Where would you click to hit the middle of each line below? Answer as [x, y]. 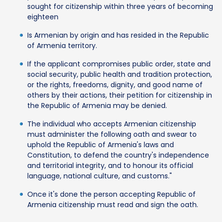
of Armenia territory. [62, 45]
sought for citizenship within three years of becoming [120, 6]
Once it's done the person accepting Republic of [111, 194]
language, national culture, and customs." [100, 176]
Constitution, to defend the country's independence [118, 155]
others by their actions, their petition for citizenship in [120, 95]
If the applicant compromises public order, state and [119, 64]
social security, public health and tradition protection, [120, 74]
